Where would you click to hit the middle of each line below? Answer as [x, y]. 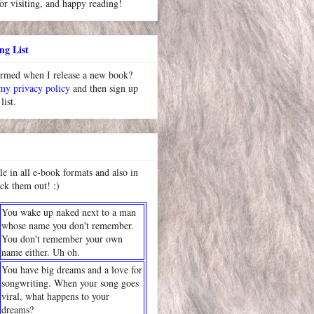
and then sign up [104, 88]
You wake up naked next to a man [69, 212]
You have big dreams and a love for [72, 269]
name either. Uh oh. [41, 252]
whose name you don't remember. [68, 225]
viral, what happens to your [55, 296]
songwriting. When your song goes [70, 282]
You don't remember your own [62, 238]
